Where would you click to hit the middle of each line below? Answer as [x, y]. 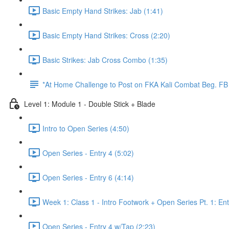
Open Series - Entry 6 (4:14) [88, 177]
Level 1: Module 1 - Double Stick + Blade [90, 104]
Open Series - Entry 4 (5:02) [88, 153]
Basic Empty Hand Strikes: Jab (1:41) [103, 10]
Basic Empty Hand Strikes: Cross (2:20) [106, 35]
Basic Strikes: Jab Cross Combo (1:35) [105, 60]
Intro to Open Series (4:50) [86, 128]
